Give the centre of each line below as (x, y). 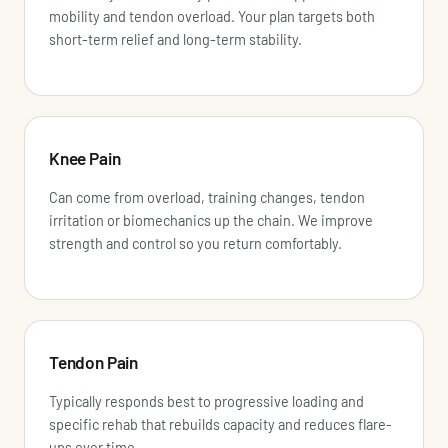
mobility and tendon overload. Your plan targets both (212, 16)
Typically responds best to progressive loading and (206, 402)
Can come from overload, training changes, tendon (207, 198)
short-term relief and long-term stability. (175, 39)
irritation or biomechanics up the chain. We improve (211, 221)
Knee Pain (85, 157)
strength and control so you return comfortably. (195, 244)
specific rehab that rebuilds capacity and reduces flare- (220, 425)
